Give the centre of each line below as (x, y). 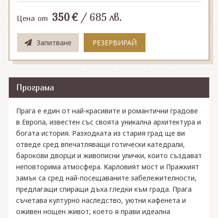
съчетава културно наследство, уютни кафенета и (101, 200)
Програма (35, 87)
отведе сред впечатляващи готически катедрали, (100, 144)
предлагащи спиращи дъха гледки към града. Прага (104, 189)
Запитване (54, 42)
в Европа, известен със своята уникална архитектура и (108, 122)
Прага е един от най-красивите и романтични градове (107, 111)
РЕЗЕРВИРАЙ (114, 42)
